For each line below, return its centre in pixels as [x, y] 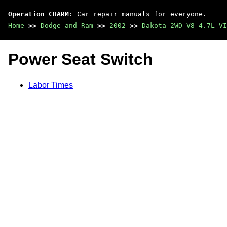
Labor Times [51, 85]
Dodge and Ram [67, 26]
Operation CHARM [39, 14]
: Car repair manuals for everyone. [138, 14]
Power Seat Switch [81, 60]
